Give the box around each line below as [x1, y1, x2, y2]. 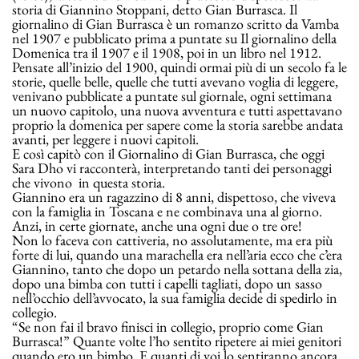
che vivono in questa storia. [12, 173, 165, 192]
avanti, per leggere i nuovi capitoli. [12, 130, 199, 149]
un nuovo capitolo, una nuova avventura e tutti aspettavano [12, 101, 342, 120]
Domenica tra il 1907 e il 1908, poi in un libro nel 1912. [12, 43, 321, 63]
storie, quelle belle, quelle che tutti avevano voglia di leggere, [12, 72, 338, 91]
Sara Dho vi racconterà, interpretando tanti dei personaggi [12, 159, 332, 178]
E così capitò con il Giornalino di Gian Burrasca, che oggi [12, 144, 325, 163]
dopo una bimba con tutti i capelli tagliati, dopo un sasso [12, 274, 322, 293]
